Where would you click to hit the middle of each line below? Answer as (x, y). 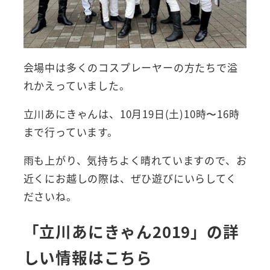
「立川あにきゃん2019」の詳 (131, 231)
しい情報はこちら (88, 257)
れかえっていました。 (77, 85)
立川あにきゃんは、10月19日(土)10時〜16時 (131, 113)
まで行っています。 (71, 131)
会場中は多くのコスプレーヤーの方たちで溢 (130, 67)
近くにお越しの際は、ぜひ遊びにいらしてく (130, 178)
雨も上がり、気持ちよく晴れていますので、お (135, 160)
